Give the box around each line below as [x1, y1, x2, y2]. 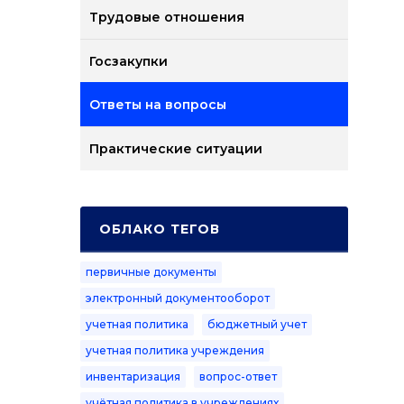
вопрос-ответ [198, 370, 277, 383]
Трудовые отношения [88, 9, 244, 25]
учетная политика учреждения [85, 344, 264, 357]
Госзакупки [88, 53, 168, 69]
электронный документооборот [85, 291, 270, 305]
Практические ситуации [88, 141, 262, 157]
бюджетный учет [207, 317, 307, 331]
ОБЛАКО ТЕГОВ [98, 221, 220, 237]
